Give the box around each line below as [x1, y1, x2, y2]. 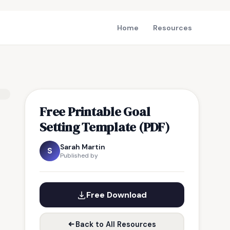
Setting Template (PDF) [40, 118, 170, 136]
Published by [60, 151, 98, 160]
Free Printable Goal [40, 103, 150, 120]
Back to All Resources [75, 219, 156, 229]
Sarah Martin [60, 142, 105, 151]
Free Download [86, 189, 147, 200]
